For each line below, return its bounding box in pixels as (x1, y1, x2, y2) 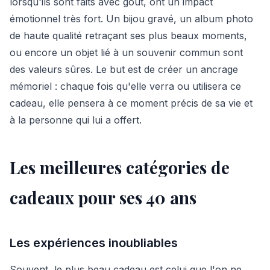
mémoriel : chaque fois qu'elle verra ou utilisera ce (10, 80, 241, 92)
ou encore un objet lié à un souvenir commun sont (10, 46, 243, 58)
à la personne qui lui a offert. (10, 114, 142, 126)
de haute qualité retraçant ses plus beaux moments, (10, 30, 247, 42)
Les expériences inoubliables (10, 236, 178, 250)
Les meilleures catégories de (10, 156, 230, 178)
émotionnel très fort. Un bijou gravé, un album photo (10, 13, 253, 25)
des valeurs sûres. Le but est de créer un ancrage (10, 63, 238, 75)
